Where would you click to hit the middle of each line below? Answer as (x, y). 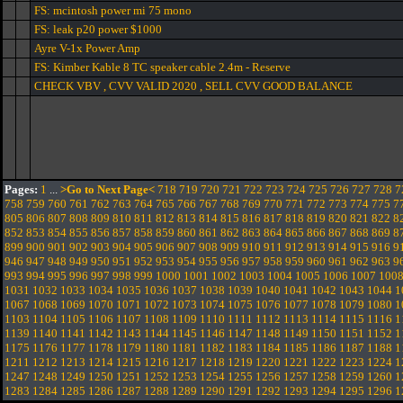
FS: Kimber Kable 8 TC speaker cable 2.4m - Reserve (162, 67)
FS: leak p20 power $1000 (98, 29)
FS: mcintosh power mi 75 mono (113, 10)
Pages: (21, 189)
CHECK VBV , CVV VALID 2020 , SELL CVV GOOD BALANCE (193, 86)
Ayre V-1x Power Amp (87, 48)
